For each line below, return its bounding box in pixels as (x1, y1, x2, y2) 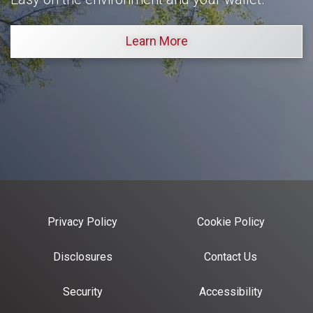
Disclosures (52, 250, 112, 264)
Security (62, 285, 103, 299)
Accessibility (198, 285, 263, 299)
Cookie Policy (196, 215, 265, 229)
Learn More (125, 34, 188, 49)
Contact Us (204, 250, 257, 264)
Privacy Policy (48, 215, 117, 229)
